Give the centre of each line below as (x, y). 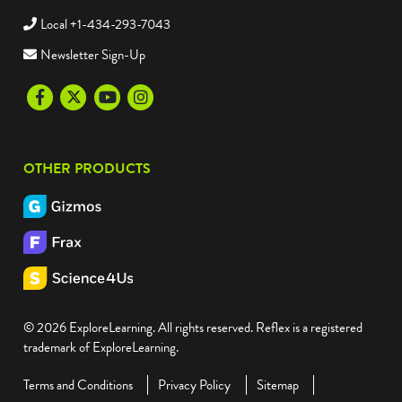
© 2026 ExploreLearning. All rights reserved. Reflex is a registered (193, 327)
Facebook (48, 96)
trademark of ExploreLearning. (101, 347)
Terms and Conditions (78, 385)
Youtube (110, 96)
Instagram (149, 96)
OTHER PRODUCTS (87, 168)
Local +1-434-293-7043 (105, 24)
